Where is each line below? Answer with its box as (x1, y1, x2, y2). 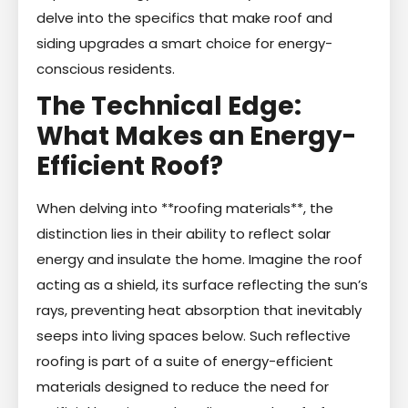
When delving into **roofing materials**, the (36, 198, 333, 218)
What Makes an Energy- (36, 117, 356, 154)
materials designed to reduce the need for (36, 376, 329, 396)
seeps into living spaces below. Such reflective (36, 325, 351, 345)
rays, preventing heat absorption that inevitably (36, 300, 362, 320)
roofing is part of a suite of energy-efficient (36, 351, 333, 371)
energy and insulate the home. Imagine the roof (36, 249, 362, 269)
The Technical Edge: (36, 87, 301, 124)
